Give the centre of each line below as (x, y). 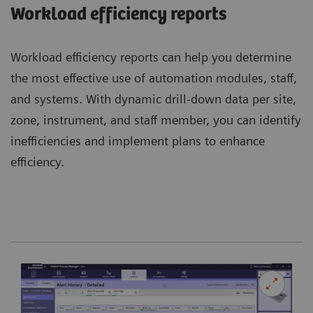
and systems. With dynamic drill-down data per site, (153, 99)
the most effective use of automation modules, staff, (154, 78)
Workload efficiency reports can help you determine (151, 57)
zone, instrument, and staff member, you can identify (156, 120)
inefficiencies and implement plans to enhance (138, 141)
